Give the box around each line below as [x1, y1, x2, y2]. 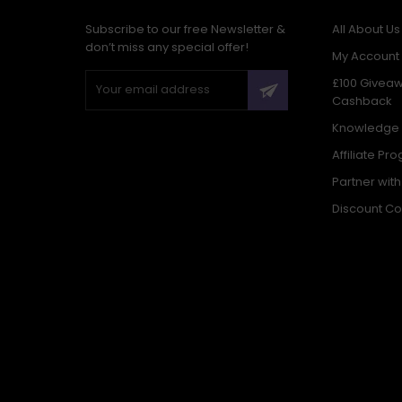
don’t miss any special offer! [84, 39, 249, 56]
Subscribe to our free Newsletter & [84, 21, 285, 38]
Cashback [331, 92, 392, 109]
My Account [331, 48, 399, 65]
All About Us [331, 21, 400, 38]
